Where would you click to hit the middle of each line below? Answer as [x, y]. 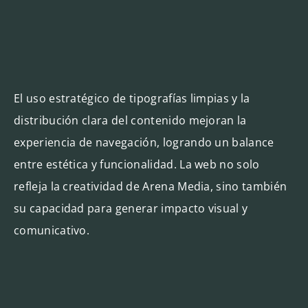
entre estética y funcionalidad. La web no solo [136, 164]
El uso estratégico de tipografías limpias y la [132, 98]
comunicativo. [52, 230]
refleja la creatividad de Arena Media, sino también [150, 186]
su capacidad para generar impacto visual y [131, 208]
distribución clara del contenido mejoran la [130, 120]
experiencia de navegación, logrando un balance [144, 142]
